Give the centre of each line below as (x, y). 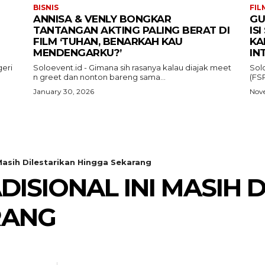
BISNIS (46, 7)
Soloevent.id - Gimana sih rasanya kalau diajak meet (132, 67)
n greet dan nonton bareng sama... (99, 77)
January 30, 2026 (64, 91)
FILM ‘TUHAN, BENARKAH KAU (108, 41)
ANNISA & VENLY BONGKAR (102, 19)
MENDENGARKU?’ (77, 52)
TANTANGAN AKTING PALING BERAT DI (131, 30)
